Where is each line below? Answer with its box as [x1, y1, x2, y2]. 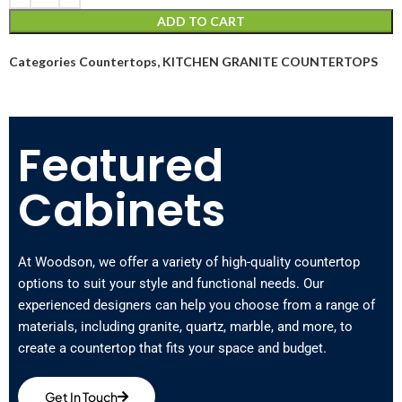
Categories [9, 53, 76, 69]
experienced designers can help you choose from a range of [18, 296, 375, 313]
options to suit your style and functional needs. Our [18, 275, 324, 292]
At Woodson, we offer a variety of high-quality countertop [18, 253, 360, 270]
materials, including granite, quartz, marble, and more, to [18, 318, 353, 335]
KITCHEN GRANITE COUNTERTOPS [162, 53, 378, 69]
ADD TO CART [157, 13, 245, 29]
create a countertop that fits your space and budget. [18, 339, 327, 356]
